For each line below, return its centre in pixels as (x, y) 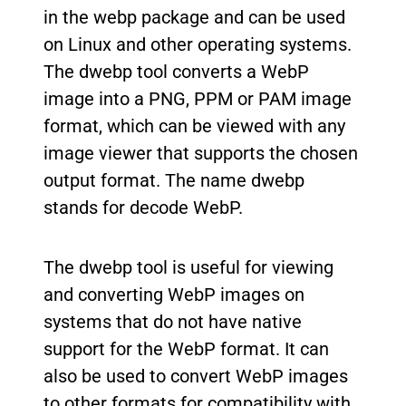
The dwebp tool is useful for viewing (188, 267)
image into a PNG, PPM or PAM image (198, 99)
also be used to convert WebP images (196, 376)
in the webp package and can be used (194, 17)
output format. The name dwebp (174, 180)
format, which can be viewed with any (194, 126)
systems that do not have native (173, 322)
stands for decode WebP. (143, 208)
